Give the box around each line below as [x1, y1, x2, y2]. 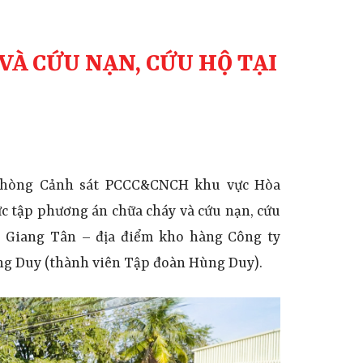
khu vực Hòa [188, 177, 280, 194]
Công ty [228, 228, 280, 246]
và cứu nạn [179, 203, 250, 220]
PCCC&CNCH [105, 177, 189, 194]
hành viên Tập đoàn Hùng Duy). [55, 254, 263, 272]
